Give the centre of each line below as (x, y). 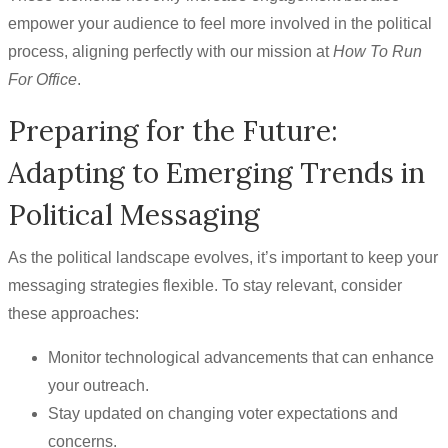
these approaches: (73, 313)
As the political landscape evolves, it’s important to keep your (223, 257)
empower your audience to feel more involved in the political (220, 23)
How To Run (377, 51)
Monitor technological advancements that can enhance (241, 357)
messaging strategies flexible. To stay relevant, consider (205, 285)
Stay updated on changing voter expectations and (223, 413)
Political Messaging (134, 215)
